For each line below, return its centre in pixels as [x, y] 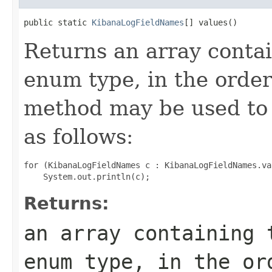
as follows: [78, 136]
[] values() [211, 22]
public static [58, 22]
